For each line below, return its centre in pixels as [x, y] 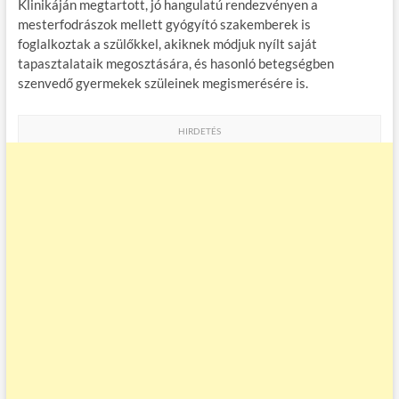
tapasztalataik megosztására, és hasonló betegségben [175, 64]
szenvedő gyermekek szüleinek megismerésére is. [163, 83]
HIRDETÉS [199, 131]
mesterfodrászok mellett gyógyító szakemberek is [164, 24]
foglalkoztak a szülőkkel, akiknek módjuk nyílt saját [167, 44]
